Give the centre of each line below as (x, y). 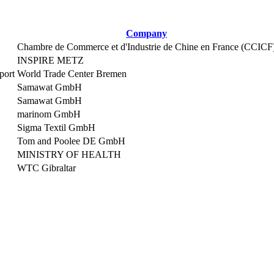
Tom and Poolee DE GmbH (71, 141)
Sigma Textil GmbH (56, 128)
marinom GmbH (49, 114)
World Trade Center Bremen (72, 74)
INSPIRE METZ (50, 60)
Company (146, 33)
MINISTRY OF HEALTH (69, 154)
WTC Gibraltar (46, 168)
